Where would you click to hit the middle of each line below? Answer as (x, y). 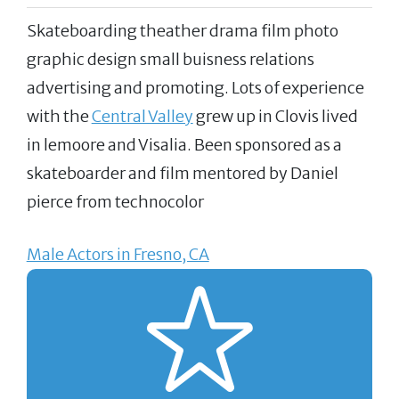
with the (59, 117)
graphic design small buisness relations (170, 60)
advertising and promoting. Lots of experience (195, 88)
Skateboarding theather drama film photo (182, 31)
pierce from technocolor (115, 202)
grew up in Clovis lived (275, 117)
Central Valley (142, 117)
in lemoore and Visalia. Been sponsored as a (184, 145)
